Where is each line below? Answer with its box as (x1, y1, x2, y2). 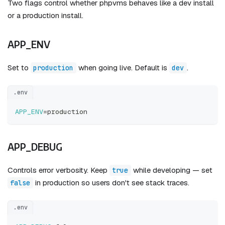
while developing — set (131, 165, 212, 175)
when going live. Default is (76, 63, 169, 73)
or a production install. (8, 11, 83, 21)
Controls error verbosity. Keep (8, 165, 109, 175)
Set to (8, 63, 31, 73)
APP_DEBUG (8, 141, 62, 153)
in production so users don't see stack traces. (33, 178, 189, 188)
